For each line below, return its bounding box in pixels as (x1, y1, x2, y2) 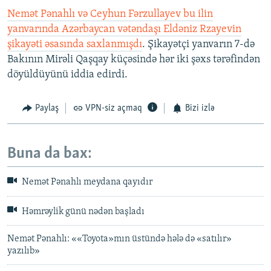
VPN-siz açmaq (85, 103, 142, 114)
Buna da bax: (7, 145, 92, 162)
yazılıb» (7, 246, 40, 256)
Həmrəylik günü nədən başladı (20, 207, 145, 217)
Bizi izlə (184, 103, 215, 114)
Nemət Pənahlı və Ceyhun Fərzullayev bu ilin (7, 8, 213, 21)
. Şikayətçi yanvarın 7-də (142, 39, 255, 51)
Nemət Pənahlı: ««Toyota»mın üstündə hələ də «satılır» (7, 234, 232, 244)
